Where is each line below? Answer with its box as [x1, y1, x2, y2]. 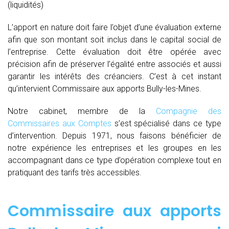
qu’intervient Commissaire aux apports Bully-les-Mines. [8, 83, 201, 94]
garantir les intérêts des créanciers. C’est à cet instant [8, 71, 221, 81]
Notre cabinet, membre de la [8, 106, 145, 116]
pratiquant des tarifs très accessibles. [8, 167, 142, 177]
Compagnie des [145, 106, 221, 116]
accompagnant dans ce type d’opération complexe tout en [8, 155, 221, 165]
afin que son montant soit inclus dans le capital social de [8, 34, 221, 44]
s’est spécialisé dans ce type [111, 118, 222, 128]
